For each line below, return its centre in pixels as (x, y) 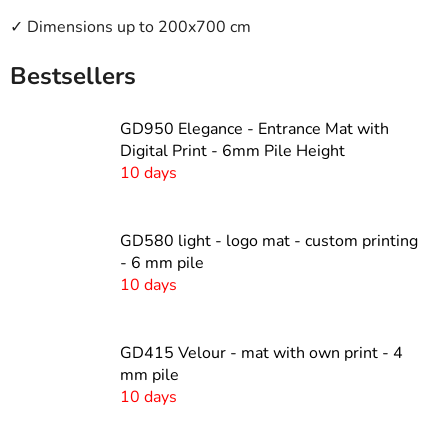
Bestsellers (73, 75)
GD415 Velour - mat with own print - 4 (261, 353)
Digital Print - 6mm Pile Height (232, 151)
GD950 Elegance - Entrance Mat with (254, 129)
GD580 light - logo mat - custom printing (269, 241)
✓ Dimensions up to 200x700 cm (130, 26)
